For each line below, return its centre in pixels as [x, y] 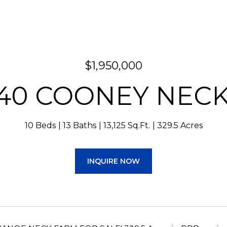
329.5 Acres [180, 125]
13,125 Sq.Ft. [126, 125]
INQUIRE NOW [113, 161]
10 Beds [40, 125]
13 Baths [79, 125]
